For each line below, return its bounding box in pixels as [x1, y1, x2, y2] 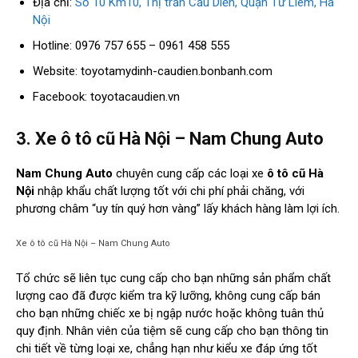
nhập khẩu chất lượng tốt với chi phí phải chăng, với [34, 184, 304, 199]
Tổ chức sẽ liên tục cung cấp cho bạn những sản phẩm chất [16, 271, 331, 286]
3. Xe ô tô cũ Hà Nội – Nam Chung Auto [16, 129, 324, 149]
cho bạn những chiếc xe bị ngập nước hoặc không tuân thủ [16, 306, 324, 321]
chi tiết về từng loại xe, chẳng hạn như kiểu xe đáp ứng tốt [16, 341, 317, 356]
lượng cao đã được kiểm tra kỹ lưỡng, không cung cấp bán [16, 288, 320, 304]
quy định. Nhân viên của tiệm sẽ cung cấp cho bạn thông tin [16, 324, 328, 339]
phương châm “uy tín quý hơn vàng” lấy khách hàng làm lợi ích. [16, 201, 340, 217]
